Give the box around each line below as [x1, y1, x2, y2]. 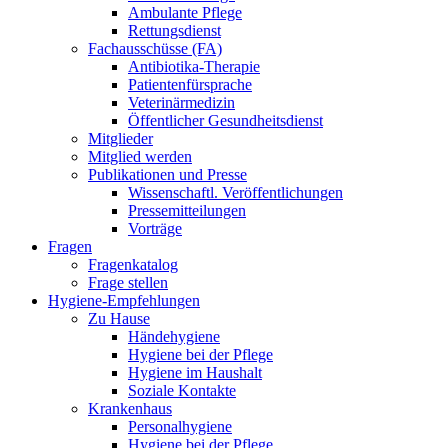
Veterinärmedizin [128, 94, 235, 112]
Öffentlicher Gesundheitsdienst [128, 112, 323, 130]
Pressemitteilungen [128, 202, 246, 220]
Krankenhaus [88, 400, 172, 418]
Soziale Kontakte [128, 382, 236, 400]
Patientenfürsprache [128, 76, 252, 94]
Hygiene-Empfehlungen [48, 292, 200, 310]
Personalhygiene [128, 418, 232, 436]
